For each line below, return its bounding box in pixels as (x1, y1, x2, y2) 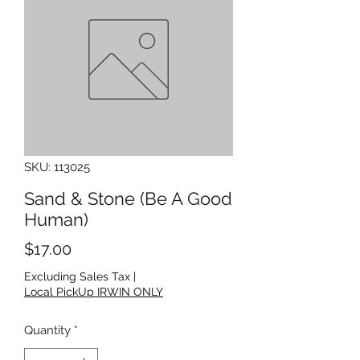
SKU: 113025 (24, 159, 90, 174)
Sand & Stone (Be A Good (24, 187, 232, 209)
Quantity (24, 322, 71, 337)
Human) (24, 208, 88, 230)
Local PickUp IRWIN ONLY (24, 284, 163, 298)
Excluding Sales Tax (24, 269, 130, 283)
